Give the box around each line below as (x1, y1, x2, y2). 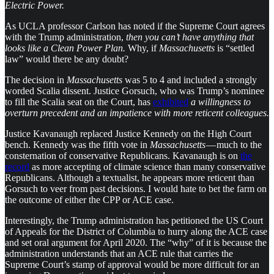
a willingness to (191, 96, 251, 107)
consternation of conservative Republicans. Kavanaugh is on (5, 150, 240, 161)
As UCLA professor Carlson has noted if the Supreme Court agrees (5, 20, 265, 31)
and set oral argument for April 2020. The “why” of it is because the (5, 237, 267, 248)
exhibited (153, 96, 188, 107)
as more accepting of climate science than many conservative (29, 161, 265, 172)
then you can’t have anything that (126, 31, 254, 42)
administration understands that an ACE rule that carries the (5, 248, 233, 259)
